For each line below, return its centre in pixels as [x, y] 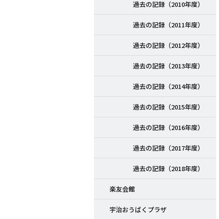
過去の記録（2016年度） [168, 128]
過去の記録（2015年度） [168, 107]
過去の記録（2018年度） [168, 169]
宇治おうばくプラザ [138, 210]
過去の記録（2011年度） [168, 25]
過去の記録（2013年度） [168, 66]
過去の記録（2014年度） [168, 87]
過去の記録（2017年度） [168, 148]
